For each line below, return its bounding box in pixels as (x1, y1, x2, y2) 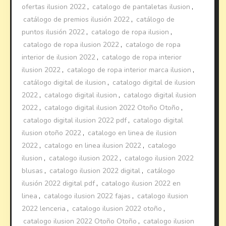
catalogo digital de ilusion (112, 77, 196, 87)
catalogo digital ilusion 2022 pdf (23, 115, 127, 125)
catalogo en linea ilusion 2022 (44, 140, 142, 150)
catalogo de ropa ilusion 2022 (23, 39, 120, 49)
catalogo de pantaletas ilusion (92, 2, 191, 12)
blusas (22, 165, 43, 176)
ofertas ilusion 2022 (22, 2, 86, 12)
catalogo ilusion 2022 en (101, 178, 181, 188)
